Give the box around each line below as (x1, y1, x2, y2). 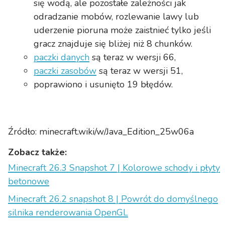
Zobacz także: (8, 146, 67, 159)
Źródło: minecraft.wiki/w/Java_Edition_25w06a (8, 126, 194, 138)
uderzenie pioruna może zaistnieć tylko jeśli (34, 24, 211, 37)
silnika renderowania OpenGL (8, 206, 128, 219)
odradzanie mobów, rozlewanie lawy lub (34, 11, 199, 23)
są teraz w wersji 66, (89, 51, 176, 64)
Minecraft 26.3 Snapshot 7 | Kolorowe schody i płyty (8, 162, 220, 174)
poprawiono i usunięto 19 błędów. (34, 78, 173, 91)
